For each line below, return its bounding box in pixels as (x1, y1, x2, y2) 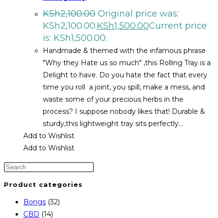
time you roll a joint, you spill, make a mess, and (43, 82, 205, 91)
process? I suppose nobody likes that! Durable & (43, 107, 205, 116)
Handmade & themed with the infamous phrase (43, 46, 206, 55)
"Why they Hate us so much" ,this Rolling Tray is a (43, 58, 211, 67)
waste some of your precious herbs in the (43, 94, 183, 104)
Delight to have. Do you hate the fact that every (43, 70, 207, 79)
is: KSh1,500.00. (43, 32, 107, 43)
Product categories (4, 181, 83, 189)
